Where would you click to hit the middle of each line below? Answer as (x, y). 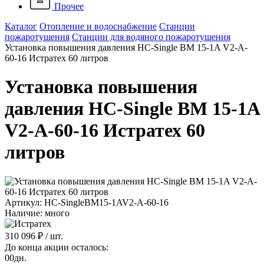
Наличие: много (37, 213)
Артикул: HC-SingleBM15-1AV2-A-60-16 (87, 202)
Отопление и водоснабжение (98, 26)
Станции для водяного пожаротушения (151, 37)
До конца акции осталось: (57, 247)
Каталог (21, 26)
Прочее (69, 6)
